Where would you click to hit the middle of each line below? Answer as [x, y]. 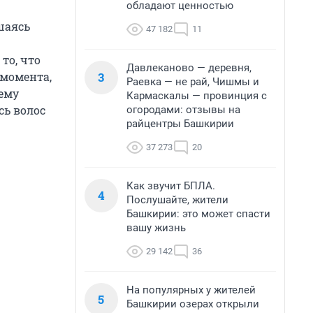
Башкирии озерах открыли [193, 304]
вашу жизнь [156, 228]
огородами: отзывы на [183, 110]
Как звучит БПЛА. [171, 186]
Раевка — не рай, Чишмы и [193, 82]
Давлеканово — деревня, [189, 68]
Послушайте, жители [177, 200]
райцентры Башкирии [180, 124]
